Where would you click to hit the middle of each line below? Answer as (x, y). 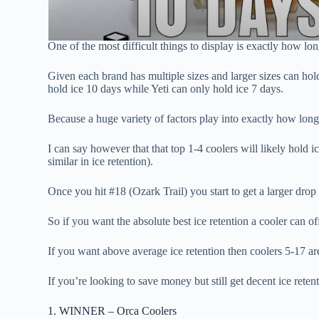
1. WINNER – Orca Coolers (113, 311)
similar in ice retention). (101, 162)
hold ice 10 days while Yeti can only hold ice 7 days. (166, 89)
